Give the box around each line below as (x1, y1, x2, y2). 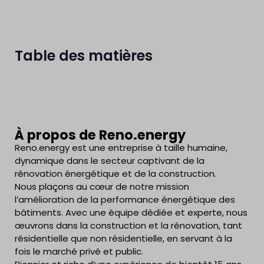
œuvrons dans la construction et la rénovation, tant (15, 219, 242, 232)
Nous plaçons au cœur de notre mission (15, 180, 189, 193)
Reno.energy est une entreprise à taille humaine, (15, 141, 227, 154)
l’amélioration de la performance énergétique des (15, 193, 235, 206)
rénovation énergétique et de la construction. (15, 167, 216, 180)
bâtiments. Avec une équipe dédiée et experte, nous (15, 206, 247, 219)
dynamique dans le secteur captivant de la (15, 154, 204, 167)
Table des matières (15, 46, 153, 65)
